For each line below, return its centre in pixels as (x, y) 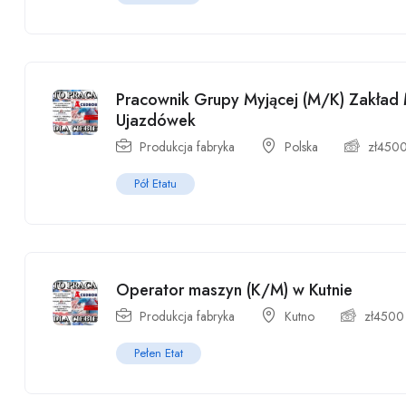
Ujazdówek (156, 121)
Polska (301, 147)
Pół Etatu (155, 184)
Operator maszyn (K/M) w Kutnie (234, 290)
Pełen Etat (159, 353)
